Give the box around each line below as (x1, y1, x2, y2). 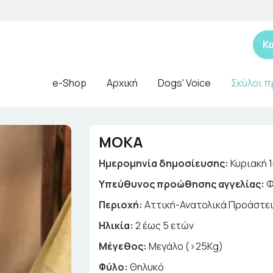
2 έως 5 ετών (135, 219, 194, 232)
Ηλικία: (99, 219, 136, 232)
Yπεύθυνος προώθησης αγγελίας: (99, 177, 267, 191)
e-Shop (52, 76, 87, 90)
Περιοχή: (99, 198, 145, 211)
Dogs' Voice (158, 76, 211, 90)
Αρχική (107, 76, 138, 90)
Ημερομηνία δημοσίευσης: (99, 157, 229, 170)
